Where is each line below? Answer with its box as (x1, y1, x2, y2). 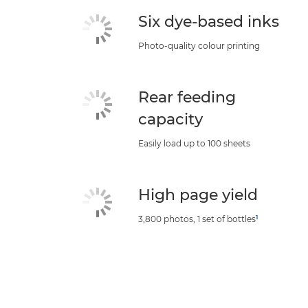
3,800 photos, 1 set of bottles (138, 214, 256, 224)
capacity (138, 110, 203, 129)
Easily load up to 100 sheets (138, 138, 251, 148)
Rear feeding (138, 88, 236, 107)
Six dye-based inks (138, 12, 280, 31)
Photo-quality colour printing (138, 41, 261, 51)
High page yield (138, 186, 258, 204)
